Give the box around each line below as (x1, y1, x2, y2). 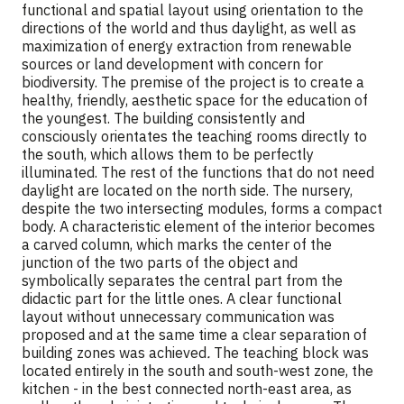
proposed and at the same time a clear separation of (22, 326, 367, 344)
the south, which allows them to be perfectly (22, 145, 314, 163)
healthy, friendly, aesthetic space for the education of (22, 91, 368, 109)
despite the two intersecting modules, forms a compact (22, 199, 382, 217)
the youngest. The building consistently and (22, 109, 305, 127)
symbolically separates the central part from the (22, 271, 343, 289)
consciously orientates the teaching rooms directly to (22, 127, 367, 145)
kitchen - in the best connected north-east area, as (22, 380, 352, 398)
